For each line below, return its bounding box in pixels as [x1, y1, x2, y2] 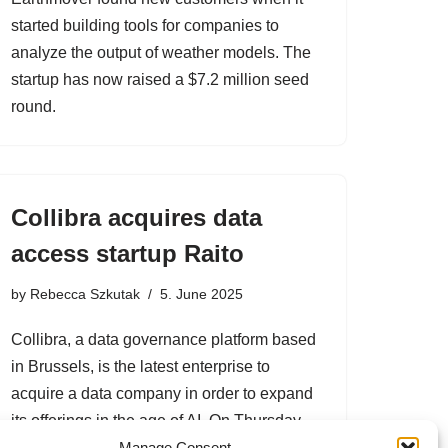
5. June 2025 [160, 286, 243, 302]
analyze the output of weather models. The [11, 44, 311, 61]
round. [11, 98, 56, 115]
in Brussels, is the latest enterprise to [11, 358, 270, 375]
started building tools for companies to [11, 17, 279, 34]
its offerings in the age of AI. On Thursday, [11, 412, 304, 429]
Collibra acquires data [11, 204, 262, 231]
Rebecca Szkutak [30, 286, 140, 302]
